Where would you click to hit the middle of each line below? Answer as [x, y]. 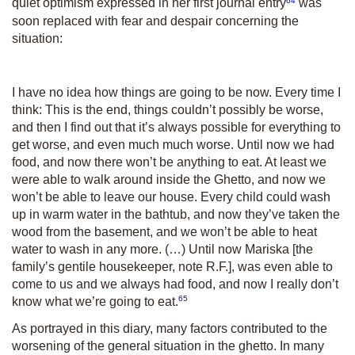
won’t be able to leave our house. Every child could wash [171, 197]
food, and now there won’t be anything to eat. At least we [169, 162]
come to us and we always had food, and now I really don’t [175, 284]
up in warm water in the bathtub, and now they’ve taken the [176, 214]
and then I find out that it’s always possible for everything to [176, 127]
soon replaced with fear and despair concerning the [155, 21]
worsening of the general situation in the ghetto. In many [168, 346]
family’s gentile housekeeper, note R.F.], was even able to [172, 266]
